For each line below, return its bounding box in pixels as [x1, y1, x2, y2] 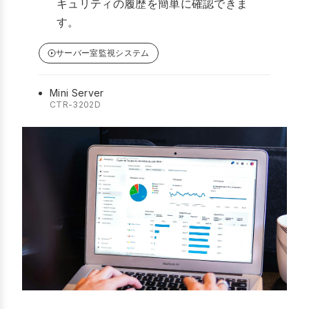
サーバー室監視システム [56, 48, 150, 59]
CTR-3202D [50, 99, 101, 110]
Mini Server [50, 87, 104, 99]
